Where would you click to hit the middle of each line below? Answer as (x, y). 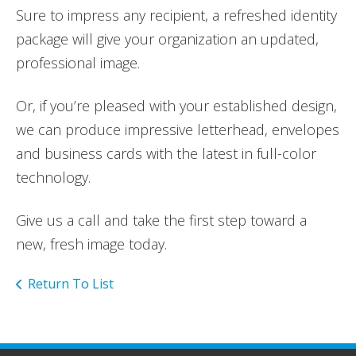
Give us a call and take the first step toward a (161, 221)
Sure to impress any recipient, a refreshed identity (176, 15)
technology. (53, 178)
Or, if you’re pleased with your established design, (176, 106)
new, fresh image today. (91, 244)
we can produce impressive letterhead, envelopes (178, 130)
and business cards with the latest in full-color (166, 154)
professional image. (78, 63)
